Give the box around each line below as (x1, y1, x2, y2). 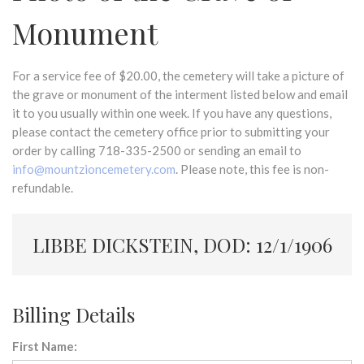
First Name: (12, 339, 77, 353)
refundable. (12, 180, 73, 195)
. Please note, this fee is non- (175, 162, 329, 176)
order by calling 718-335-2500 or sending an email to (12, 143, 301, 158)
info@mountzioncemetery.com (12, 162, 175, 176)
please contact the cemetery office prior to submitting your (12, 124, 330, 139)
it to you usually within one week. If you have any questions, (12, 106, 331, 120)
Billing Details (12, 301, 135, 327)
